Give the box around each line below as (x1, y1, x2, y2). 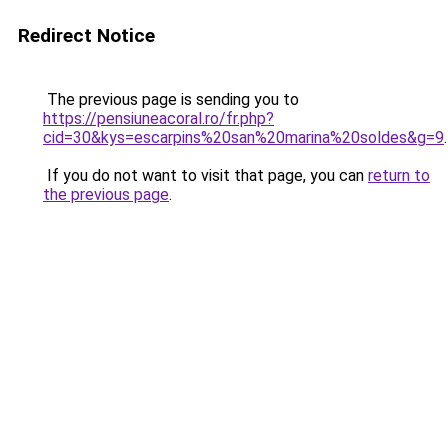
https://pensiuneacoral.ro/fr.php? (43, 109, 274, 128)
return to (368, 166, 430, 185)
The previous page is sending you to (43, 90, 299, 109)
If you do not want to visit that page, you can (43, 166, 368, 185)
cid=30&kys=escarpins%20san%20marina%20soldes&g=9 (43, 128, 444, 147)
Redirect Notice (18, 24, 155, 47)
